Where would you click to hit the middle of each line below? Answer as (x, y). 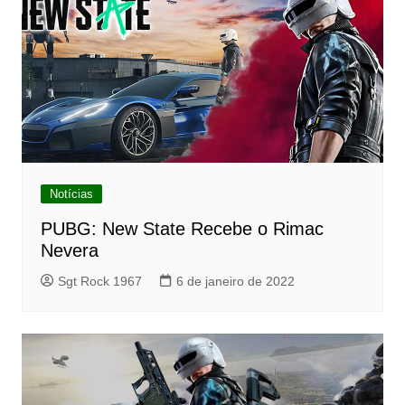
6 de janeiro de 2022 (235, 282)
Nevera (69, 251)
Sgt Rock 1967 (99, 282)
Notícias (71, 194)
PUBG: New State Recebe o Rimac (182, 229)
